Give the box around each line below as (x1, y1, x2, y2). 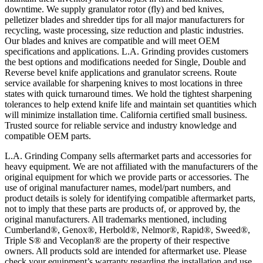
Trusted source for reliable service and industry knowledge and (5, 120, 237, 131)
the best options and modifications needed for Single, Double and (5, 57, 246, 68)
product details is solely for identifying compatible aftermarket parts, (5, 193, 255, 204)
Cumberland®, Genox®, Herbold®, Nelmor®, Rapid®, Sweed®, (5, 225, 250, 235)
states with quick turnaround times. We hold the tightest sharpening (5, 89, 252, 99)
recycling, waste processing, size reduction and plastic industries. (5, 25, 244, 36)
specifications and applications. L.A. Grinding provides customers (5, 46, 248, 57)
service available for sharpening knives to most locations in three (5, 78, 242, 89)
